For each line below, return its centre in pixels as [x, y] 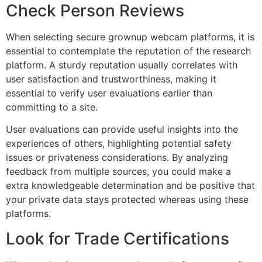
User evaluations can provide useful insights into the [122, 130]
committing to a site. [52, 107]
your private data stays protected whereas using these [127, 200]
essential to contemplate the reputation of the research [128, 51]
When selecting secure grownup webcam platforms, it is [130, 37]
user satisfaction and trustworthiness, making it [111, 79]
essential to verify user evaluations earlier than [109, 93]
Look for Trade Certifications [118, 238]
